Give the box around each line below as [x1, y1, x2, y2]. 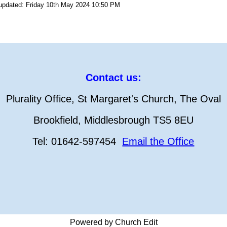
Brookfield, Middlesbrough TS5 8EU [33, 114, 194, 126]
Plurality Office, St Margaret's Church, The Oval [6, 93, 221, 104]
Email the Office [122, 135, 195, 147]
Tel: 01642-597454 [32, 135, 123, 147]
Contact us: [85, 71, 141, 83]
